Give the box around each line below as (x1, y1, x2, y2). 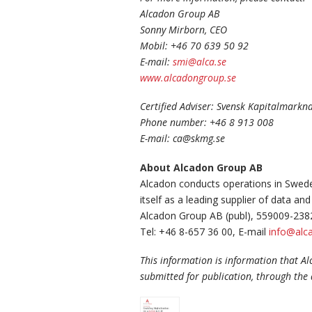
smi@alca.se (173, 55, 226, 69)
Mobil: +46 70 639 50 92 (140, 39, 249, 53)
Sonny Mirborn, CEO (140, 23, 227, 37)
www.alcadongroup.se (140, 71, 236, 85)
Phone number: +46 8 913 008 (140, 116, 274, 130)
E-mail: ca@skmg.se (140, 132, 225, 146)
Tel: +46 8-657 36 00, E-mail (140, 224, 269, 238)
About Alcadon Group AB (140, 160, 263, 174)
